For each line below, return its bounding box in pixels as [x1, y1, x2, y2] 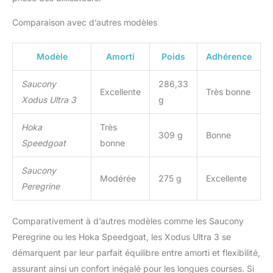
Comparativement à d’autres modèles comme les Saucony [12, 215, 244, 226]
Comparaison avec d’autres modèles [12, 16, 157, 27]
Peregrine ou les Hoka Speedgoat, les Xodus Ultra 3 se [12, 231, 231, 242]
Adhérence [206, 51, 252, 62]
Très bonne [206, 86, 250, 97]
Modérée [100, 172, 136, 183]
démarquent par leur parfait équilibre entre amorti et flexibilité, [12, 247, 260, 258]
